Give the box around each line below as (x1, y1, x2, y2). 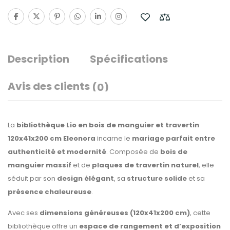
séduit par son (8, 174, 57, 183)
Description (8, 52, 69, 66)
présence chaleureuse (8, 187, 91, 197)
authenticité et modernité (8, 147, 106, 157)
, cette (190, 208, 210, 218)
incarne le (95, 133, 132, 143)
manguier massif (8, 160, 71, 170)
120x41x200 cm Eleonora (8, 133, 95, 143)
